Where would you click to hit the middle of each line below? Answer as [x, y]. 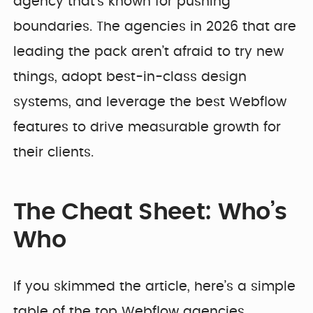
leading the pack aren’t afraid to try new [149, 52]
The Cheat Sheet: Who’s [150, 213]
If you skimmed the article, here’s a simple [155, 286]
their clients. [54, 152]
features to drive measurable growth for [147, 127]
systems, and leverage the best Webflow [150, 102]
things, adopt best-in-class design [130, 77]
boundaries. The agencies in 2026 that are [155, 27]
